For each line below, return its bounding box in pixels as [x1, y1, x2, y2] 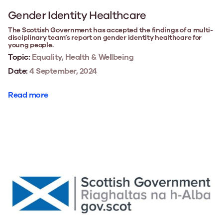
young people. [8, 40, 54, 50]
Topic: [8, 51, 30, 63]
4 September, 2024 [27, 65, 97, 77]
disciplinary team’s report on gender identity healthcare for [8, 32, 202, 42]
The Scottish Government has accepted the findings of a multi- [8, 25, 213, 35]
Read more [8, 89, 48, 101]
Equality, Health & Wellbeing [30, 51, 134, 63]
